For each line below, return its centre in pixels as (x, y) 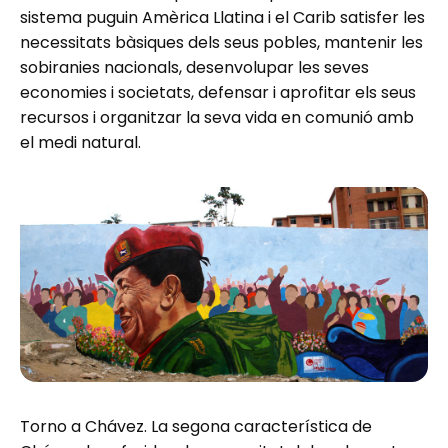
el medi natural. (80, 143)
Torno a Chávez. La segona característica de (196, 426)
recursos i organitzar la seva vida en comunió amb (217, 118)
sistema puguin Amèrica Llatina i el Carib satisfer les (222, 18)
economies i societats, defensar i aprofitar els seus (218, 93)
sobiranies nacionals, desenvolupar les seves (194, 68)
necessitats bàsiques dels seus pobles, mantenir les (221, 43)
